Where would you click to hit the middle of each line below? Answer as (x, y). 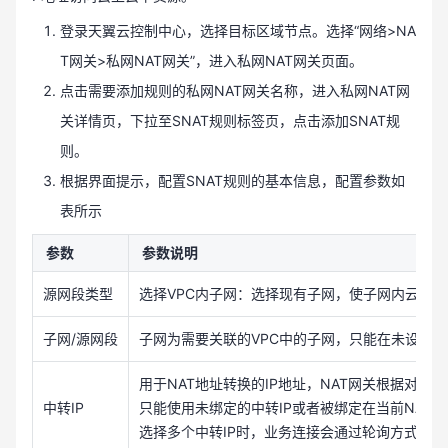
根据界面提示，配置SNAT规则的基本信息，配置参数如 (232, 180)
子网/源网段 (80, 338)
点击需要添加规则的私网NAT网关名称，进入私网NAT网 (235, 90)
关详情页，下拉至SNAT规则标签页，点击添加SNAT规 (230, 120)
